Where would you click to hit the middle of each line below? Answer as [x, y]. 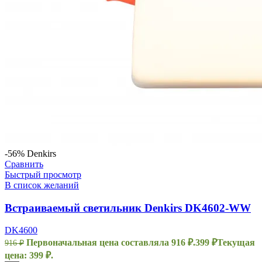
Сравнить [24, 164]
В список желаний [42, 185]
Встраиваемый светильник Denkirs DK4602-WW [128, 208]
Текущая [236, 243]
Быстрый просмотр [43, 174]
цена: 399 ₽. [29, 256]
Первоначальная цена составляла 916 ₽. [111, 243]
